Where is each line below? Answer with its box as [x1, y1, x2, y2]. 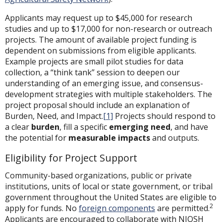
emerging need [109, 121, 170, 132]
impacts [118, 132, 152, 143]
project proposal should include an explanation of [5, 99, 190, 111]
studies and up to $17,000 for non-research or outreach [5, 23, 212, 34]
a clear [5, 121, 31, 132]
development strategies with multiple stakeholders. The [5, 88, 212, 100]
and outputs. [152, 132, 199, 143]
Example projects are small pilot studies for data [5, 55, 183, 67]
